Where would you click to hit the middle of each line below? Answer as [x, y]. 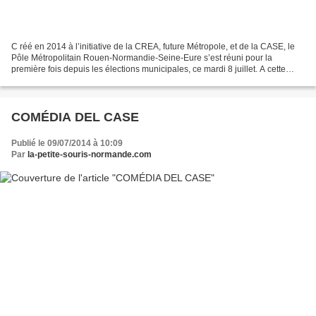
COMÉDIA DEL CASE [75, 117]
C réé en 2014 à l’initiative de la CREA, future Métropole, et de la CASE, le [153, 47]
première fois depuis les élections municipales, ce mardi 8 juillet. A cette [148, 69]
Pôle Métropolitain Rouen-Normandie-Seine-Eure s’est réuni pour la [142, 58]
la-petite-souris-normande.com [90, 155]
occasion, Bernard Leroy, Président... [81, 81]
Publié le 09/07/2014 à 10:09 [67, 144]
